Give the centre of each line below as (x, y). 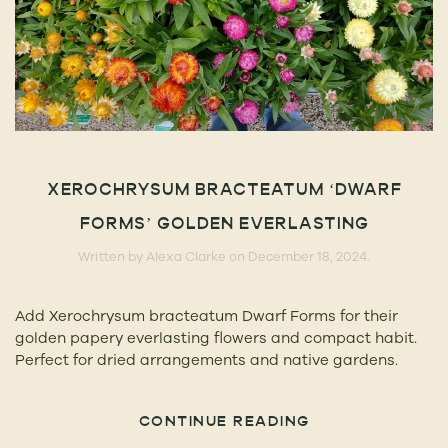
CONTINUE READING (224, 423)
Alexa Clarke (186, 255)
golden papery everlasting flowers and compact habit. (216, 337)
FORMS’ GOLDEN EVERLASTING (224, 224)
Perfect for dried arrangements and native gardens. (206, 359)
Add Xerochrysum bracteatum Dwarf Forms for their (206, 315)
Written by (112, 255)
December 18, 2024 (307, 255)
